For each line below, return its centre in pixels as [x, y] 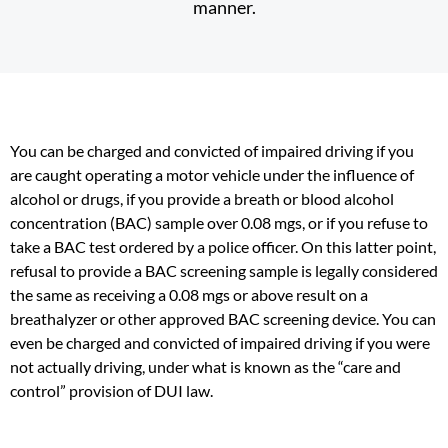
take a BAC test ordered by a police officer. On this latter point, [223, 246]
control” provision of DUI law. [111, 390]
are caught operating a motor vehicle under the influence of [212, 174]
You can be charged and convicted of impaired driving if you [212, 150]
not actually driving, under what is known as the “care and [205, 366]
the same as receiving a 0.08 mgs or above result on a [189, 294]
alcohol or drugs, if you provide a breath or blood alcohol [202, 198]
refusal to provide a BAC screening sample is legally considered [224, 270]
